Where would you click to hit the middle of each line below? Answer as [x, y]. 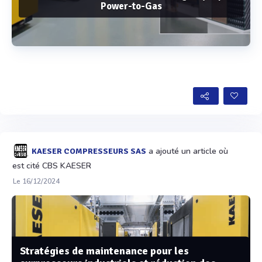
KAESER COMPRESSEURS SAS [89, 151]
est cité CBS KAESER [52, 166]
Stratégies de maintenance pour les [104, 251]
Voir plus [131, 90]
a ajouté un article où [187, 151]
